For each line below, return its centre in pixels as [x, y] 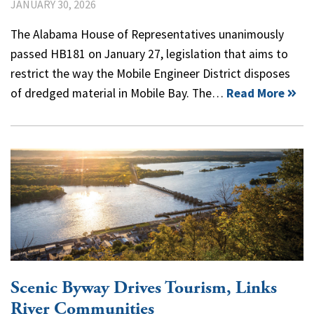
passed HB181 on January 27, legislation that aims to [149, 54]
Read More [255, 93]
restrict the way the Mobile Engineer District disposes [150, 73]
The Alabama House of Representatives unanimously [147, 34]
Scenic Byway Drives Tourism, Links [144, 288]
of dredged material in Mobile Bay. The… [118, 93]
